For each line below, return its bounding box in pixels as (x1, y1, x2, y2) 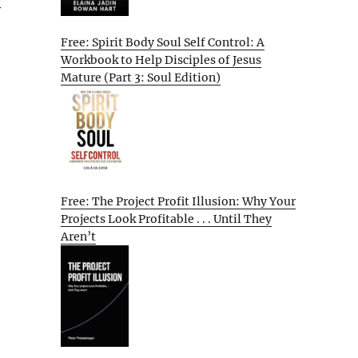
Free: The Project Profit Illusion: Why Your (61, 193, 296, 209)
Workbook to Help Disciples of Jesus (61, 53, 261, 68)
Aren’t (61, 229, 96, 244)
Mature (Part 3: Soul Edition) (61, 70, 221, 86)
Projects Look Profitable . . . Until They (61, 211, 272, 226)
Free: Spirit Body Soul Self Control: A (61, 35, 265, 50)
